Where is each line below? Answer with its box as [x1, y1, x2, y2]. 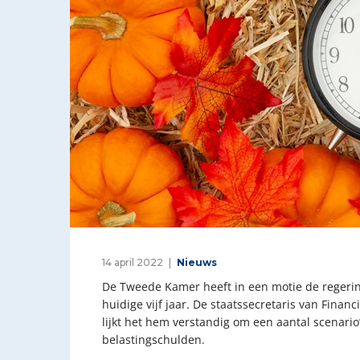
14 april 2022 [102, 256, 163, 268]
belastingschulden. [102, 331, 205, 347]
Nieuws [177, 256, 217, 268]
